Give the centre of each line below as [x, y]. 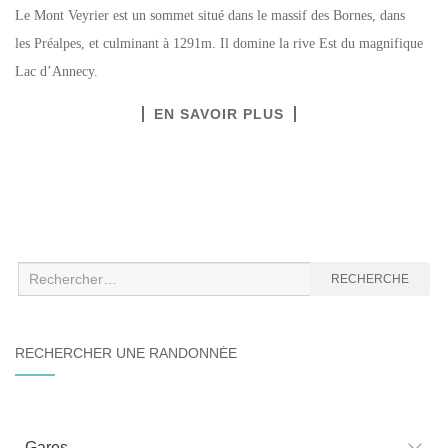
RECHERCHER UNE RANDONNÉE [126, 353]
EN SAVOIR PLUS [219, 114]
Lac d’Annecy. [56, 72]
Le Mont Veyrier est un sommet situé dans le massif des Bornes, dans [210, 16]
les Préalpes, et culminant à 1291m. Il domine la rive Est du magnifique [219, 44]
